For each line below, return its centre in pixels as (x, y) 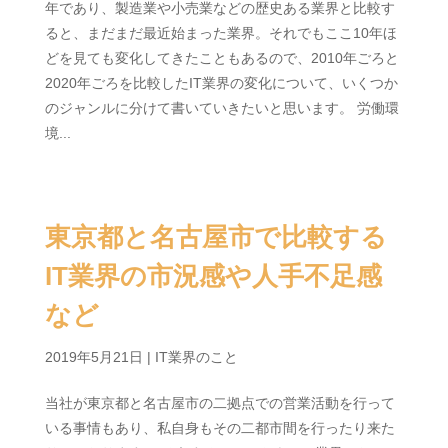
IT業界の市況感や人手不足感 (213, 276)
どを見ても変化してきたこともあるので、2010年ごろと (221, 58)
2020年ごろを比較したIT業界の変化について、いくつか (221, 83)
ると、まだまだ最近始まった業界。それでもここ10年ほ (220, 33)
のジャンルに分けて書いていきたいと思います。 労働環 (221, 108)
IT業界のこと (196, 357)
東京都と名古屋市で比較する (215, 237)
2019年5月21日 (93, 357)
